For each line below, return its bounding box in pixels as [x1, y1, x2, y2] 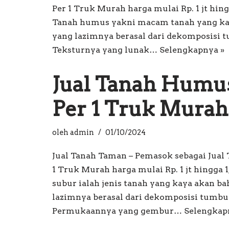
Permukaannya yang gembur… [52, 206, 184, 216]
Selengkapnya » [159, 45, 224, 55]
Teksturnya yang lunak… [52, 45, 159, 55]
